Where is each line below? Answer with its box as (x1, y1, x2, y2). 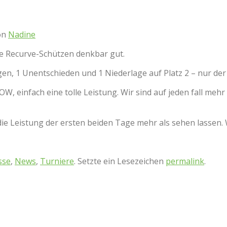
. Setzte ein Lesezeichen (74, 155, 166, 167)
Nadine (8, 28, 35, 40)
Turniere (40, 155, 74, 167)
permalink (166, 155, 204, 167)
